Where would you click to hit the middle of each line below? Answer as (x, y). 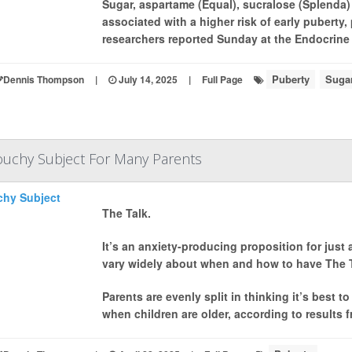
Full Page (222, 79)
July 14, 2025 (147, 79)
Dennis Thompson (43, 79)
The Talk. (126, 213)
